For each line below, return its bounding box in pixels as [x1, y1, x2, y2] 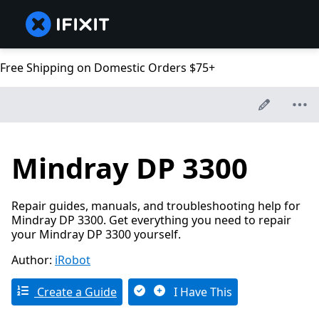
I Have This [171, 284, 232, 300]
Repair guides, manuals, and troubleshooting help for [11, 198, 300, 214]
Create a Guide [34, 284, 117, 300]
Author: [11, 252, 55, 268]
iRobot [55, 252, 90, 268]
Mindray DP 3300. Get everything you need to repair [11, 212, 291, 229]
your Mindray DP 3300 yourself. [11, 226, 181, 243]
